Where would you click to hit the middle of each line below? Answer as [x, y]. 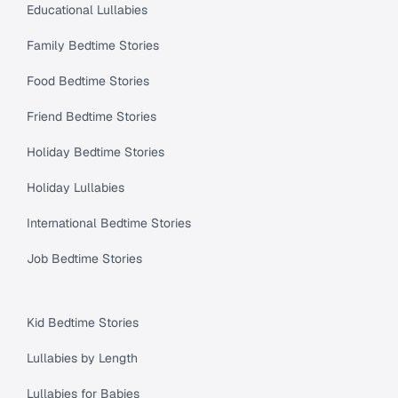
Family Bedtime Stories [93, 46]
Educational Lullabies [87, 10]
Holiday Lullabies [76, 188]
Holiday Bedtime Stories [96, 152]
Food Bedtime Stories [88, 81]
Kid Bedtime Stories [83, 323]
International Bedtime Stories [109, 223]
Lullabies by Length [82, 358]
